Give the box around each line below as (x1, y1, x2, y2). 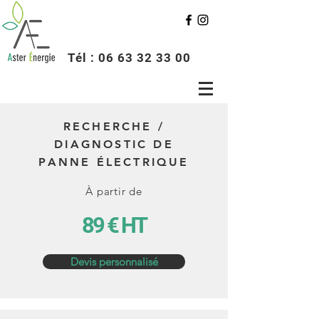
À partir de (85, 184, 142, 198)
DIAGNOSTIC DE (54, 137, 174, 151)
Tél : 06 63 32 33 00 (68, 51, 192, 65)
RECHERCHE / (63, 120, 165, 133)
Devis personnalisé (70, 255, 158, 268)
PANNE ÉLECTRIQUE (38, 155, 189, 169)
